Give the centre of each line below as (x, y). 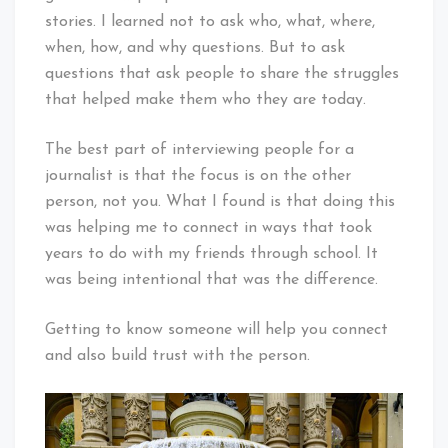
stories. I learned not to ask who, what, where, (210, 21)
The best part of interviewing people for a (199, 149)
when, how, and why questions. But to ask (195, 47)
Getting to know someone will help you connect (216, 329)
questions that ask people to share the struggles (222, 73)
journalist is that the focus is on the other (198, 175)
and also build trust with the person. (177, 355)
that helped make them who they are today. (205, 99)
